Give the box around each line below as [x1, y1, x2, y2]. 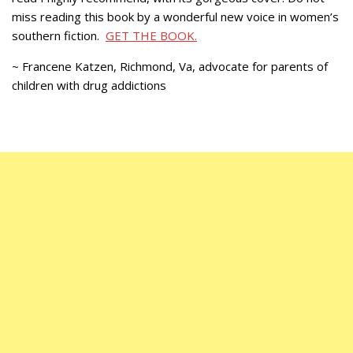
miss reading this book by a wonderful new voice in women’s [12, 8, 339, 24]
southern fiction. [12, 27, 106, 43]
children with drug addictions [12, 76, 166, 93]
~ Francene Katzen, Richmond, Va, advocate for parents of [12, 58, 328, 74]
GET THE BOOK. [106, 27, 197, 43]
